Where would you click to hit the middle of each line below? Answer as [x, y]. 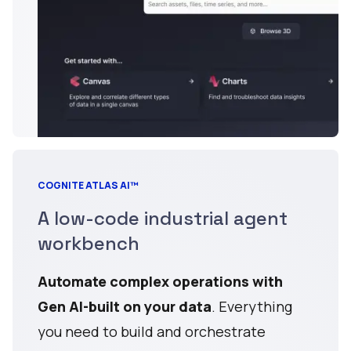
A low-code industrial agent [163, 218]
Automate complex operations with [160, 281]
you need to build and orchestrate [152, 331]
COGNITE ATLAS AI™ [88, 185]
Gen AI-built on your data [125, 306]
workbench [89, 243]
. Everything [252, 306]
